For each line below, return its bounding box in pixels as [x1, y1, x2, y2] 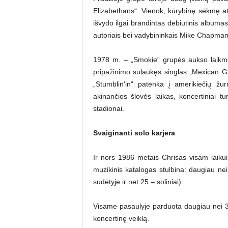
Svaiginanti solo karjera [93, 128, 175, 137]
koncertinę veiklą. [93, 214, 149, 222]
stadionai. [93, 104, 124, 112]
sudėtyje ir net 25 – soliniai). [93, 177, 183, 186]
